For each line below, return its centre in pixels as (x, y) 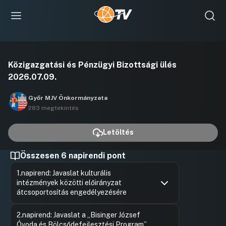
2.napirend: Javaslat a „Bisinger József (78, 215)
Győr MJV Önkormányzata (68, 98)
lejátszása (148, 75)
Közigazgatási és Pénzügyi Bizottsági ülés (92, 65)
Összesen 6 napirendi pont (73, 156)
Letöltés (118, 132)
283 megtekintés (53, 108)
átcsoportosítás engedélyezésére (72, 192)
